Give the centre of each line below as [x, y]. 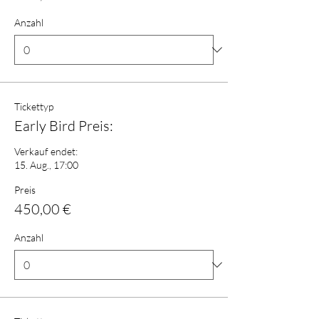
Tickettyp [34, 106]
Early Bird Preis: [64, 125]
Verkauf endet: [46, 151]
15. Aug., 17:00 [46, 164]
